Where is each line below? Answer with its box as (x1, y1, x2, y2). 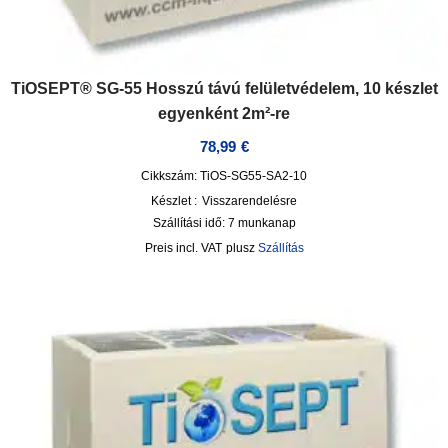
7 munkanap (227, 216, 296, 231)
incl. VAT (175, 241, 222, 256)
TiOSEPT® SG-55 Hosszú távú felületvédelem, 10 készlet (10, 79, 438, 97)
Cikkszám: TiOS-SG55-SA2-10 (141, 169, 307, 184)
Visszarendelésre (202, 194, 297, 209)
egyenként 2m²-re (158, 104, 290, 122)
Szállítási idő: (152, 216, 228, 231)
